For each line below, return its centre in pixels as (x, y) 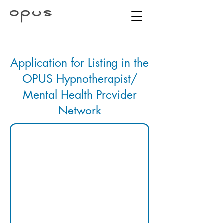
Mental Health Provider (80, 95)
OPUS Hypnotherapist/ (80, 79)
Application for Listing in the (80, 63)
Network (80, 111)
